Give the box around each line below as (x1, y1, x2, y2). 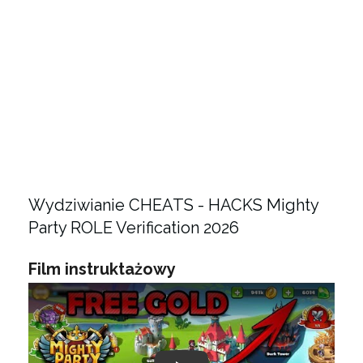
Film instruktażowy (28, 259, 176, 280)
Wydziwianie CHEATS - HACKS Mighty (28, 195, 318, 216)
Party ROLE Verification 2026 (28, 218, 239, 238)
